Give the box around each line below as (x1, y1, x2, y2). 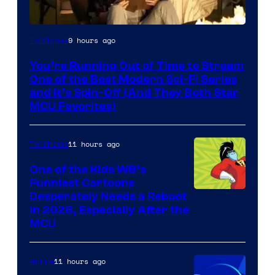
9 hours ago (68, 35, 115, 46)
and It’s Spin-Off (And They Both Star (29, 86, 239, 100)
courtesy (193, 207, 239, 225)
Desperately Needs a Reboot (29, 190, 187, 204)
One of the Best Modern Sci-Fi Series (29, 72, 237, 87)
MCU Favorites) (29, 99, 116, 114)
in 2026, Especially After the (29, 203, 189, 217)
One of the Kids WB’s (29, 163, 146, 177)
